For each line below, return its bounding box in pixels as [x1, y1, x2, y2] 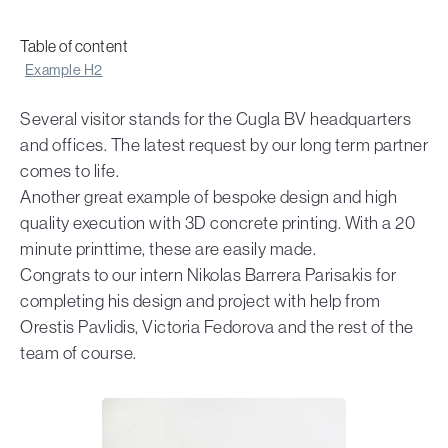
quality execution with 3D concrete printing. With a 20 [20, 212, 415, 233]
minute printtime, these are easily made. [20, 238, 316, 259]
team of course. [20, 342, 137, 363]
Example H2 [24, 61, 103, 78]
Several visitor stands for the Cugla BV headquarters [20, 108, 411, 129]
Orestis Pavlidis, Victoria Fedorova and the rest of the [20, 316, 414, 337]
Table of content [20, 36, 128, 55]
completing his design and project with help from [20, 290, 380, 311]
